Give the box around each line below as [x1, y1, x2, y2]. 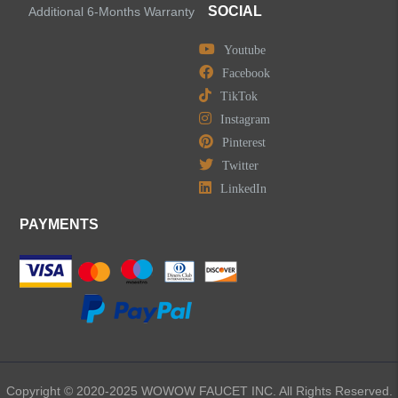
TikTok [220, 90, 258, 103]
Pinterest [222, 136, 266, 149]
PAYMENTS [20, 217, 99, 233]
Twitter [222, 159, 259, 172]
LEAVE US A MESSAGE [7, 147, 140, 162]
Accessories [34, 44, 109, 59]
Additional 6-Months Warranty [28, 4, 195, 20]
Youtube [224, 44, 266, 57]
